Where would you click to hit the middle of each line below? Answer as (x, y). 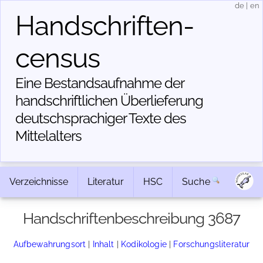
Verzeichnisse (39, 182)
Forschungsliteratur (212, 244)
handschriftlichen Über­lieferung (109, 101)
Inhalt (103, 244)
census (58, 58)
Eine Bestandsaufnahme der (100, 83)
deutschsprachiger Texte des (101, 118)
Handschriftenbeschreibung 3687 (131, 218)
